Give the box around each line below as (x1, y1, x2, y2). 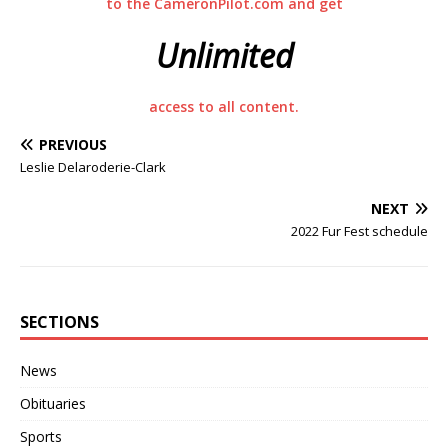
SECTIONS (20, 311, 99, 333)
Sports (20, 427, 62, 446)
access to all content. (149, 97, 299, 116)
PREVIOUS (39, 135, 107, 154)
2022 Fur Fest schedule (291, 222, 428, 240)
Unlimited (155, 34, 293, 77)
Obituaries (20, 394, 86, 413)
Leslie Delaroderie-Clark (20, 158, 166, 176)
